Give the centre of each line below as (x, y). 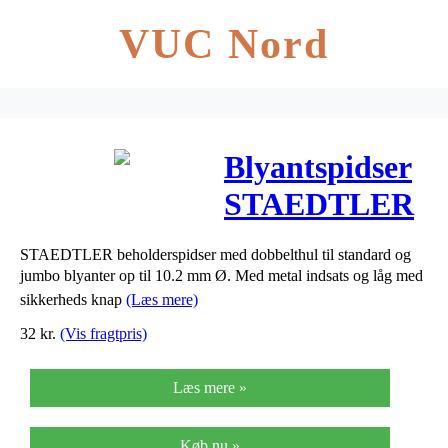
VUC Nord (224, 44)
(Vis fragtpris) (103, 333)
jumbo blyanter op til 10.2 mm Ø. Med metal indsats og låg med (221, 275)
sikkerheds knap (73, 299)
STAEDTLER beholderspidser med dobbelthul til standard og (215, 254)
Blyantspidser (318, 167)
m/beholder (302, 241)
